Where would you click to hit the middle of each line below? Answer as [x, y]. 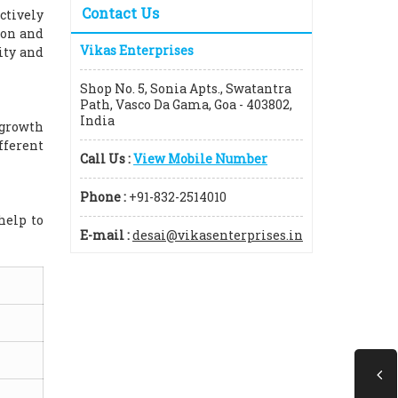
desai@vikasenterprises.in [218, 235]
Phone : [103, 197]
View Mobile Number [200, 159]
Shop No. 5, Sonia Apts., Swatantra [186, 88]
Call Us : [105, 159]
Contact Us [120, 13]
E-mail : [105, 235]
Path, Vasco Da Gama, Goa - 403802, [186, 104]
